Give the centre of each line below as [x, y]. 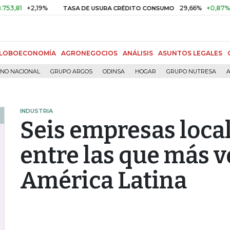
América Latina [103, 181]
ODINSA [114, 72]
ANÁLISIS [138, 53]
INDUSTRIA [36, 111]
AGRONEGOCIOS [89, 53]
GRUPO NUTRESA [191, 72]
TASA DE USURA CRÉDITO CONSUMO [93, 8]
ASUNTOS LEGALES [190, 53]
